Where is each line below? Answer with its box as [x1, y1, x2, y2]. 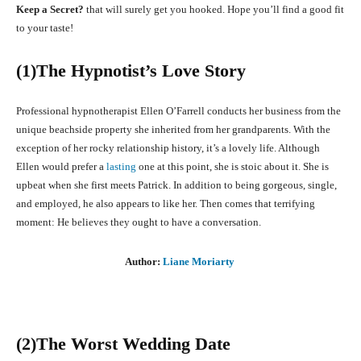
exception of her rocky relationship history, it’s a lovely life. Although [16, 142, 320, 155]
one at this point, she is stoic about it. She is [139, 160, 329, 173]
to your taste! [16, 22, 73, 35]
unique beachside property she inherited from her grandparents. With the [16, 123, 330, 136]
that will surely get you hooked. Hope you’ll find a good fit [86, 3, 344, 16]
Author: [124, 255, 160, 268]
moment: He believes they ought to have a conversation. [16, 216, 261, 229]
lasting [106, 160, 139, 173]
